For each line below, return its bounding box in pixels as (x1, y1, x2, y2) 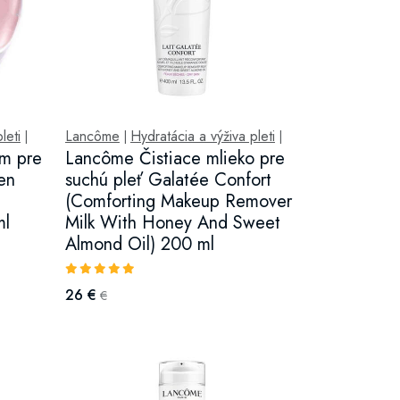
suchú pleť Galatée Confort (64, 167, 271, 193)
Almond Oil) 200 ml (64, 231, 214, 257)
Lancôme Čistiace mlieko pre (64, 146, 285, 171)
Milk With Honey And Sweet (64, 210, 280, 236)
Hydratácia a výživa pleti (129, 126, 275, 146)
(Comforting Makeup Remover (64, 188, 292, 214)
